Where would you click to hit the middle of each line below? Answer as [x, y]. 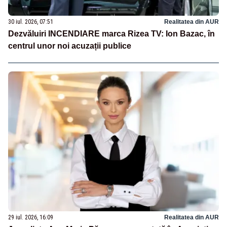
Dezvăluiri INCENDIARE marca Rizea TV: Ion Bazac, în [111, 33]
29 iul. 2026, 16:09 [31, 218]
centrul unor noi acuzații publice [70, 46]
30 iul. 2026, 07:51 [31, 22]
